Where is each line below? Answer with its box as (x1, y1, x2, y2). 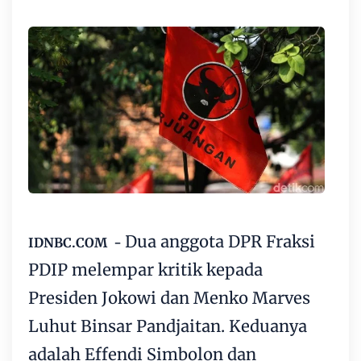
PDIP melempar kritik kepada (28, 259, 263, 280)
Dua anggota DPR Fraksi (125, 231, 315, 252)
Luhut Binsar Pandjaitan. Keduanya (28, 316, 307, 337)
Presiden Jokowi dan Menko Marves (28, 288, 310, 309)
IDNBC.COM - (28, 234, 125, 251)
